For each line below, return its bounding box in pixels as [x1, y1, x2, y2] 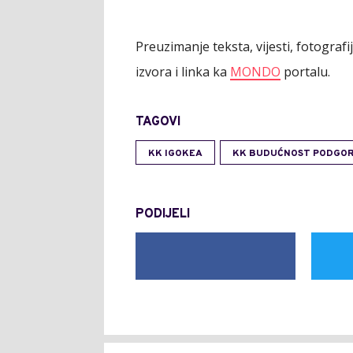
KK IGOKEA [148, 147, 203, 160]
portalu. [281, 63, 330, 80]
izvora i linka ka [136, 63, 230, 80]
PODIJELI [136, 206, 190, 222]
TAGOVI [136, 114, 180, 130]
